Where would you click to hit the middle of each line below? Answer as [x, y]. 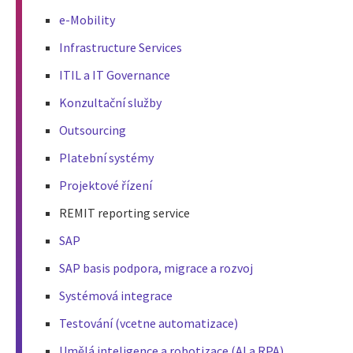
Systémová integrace [116, 296]
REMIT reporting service [124, 213]
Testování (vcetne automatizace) [149, 323]
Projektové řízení [106, 186]
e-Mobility [87, 20]
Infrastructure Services [121, 48]
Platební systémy [106, 158]
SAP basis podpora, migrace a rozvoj [156, 268]
